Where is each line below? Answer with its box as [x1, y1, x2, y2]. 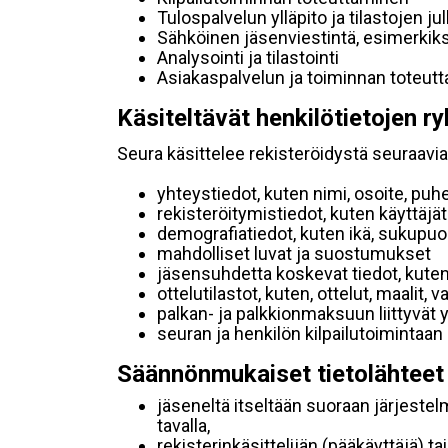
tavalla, [157, 415, 210, 436]
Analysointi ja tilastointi [157, 47, 339, 68]
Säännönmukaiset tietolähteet [117, 360, 444, 388]
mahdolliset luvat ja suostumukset [157, 243, 431, 264]
